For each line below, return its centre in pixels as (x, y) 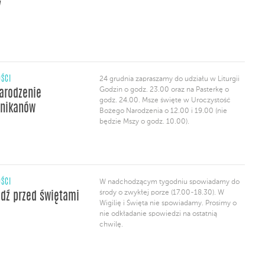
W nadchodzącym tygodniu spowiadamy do (169, 182)
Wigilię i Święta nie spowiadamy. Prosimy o (168, 203)
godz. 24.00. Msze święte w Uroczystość (165, 101)
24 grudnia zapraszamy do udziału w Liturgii (169, 79)
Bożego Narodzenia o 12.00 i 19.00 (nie (163, 111)
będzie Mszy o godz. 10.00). (144, 122)
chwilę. (111, 225)
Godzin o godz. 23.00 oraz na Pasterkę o (164, 90)
